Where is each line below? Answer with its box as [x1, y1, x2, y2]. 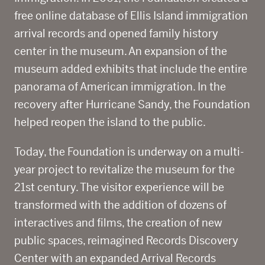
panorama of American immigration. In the [14, 80, 226, 93]
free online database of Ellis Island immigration [14, 9, 248, 22]
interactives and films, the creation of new [14, 216, 222, 230]
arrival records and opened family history [14, 27, 218, 40]
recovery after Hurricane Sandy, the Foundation [14, 98, 250, 111]
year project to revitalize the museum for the [14, 163, 235, 176]
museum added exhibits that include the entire [14, 62, 247, 76]
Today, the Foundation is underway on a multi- [14, 145, 244, 159]
